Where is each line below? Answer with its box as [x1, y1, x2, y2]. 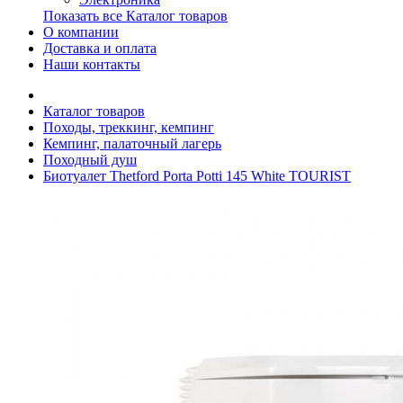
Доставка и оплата [43, 40, 157, 56]
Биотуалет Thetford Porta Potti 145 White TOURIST [43, 168, 351, 184]
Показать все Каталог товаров [43, 8, 228, 23]
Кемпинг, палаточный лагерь [43, 136, 221, 151]
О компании [43, 24, 119, 40]
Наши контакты [43, 57, 140, 72]
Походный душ [43, 152, 137, 167]
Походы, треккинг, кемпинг [43, 120, 214, 135]
